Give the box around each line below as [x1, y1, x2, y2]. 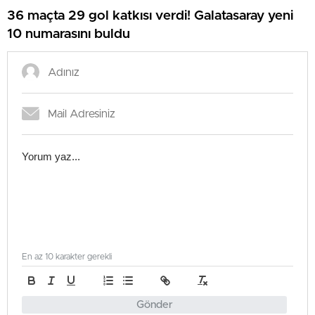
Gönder [136, 300, 173, 311]
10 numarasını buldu [7, 27, 130, 41]
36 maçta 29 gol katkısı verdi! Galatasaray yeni [7, 8, 293, 22]
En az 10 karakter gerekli [22, 252, 112, 262]
